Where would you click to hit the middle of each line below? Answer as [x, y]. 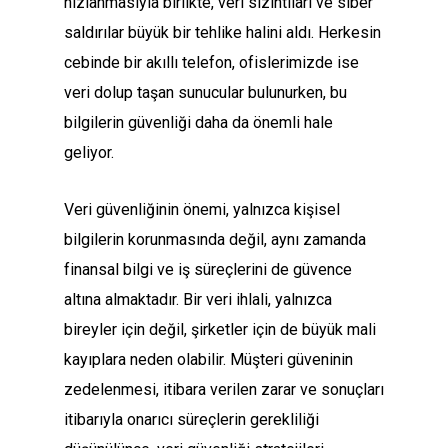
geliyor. [89, 153]
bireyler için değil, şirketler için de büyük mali [220, 330]
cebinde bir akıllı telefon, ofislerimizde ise [211, 63]
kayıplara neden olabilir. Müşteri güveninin [208, 360]
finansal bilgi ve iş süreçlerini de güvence [208, 270]
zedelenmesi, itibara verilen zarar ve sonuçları [224, 390]
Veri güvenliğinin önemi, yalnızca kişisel [202, 210]
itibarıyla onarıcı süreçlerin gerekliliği [191, 420]
